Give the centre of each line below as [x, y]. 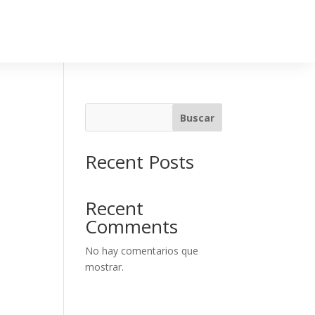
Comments [131, 226]
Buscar [198, 117]
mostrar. [104, 267]
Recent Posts [139, 162]
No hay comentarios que [141, 251]
